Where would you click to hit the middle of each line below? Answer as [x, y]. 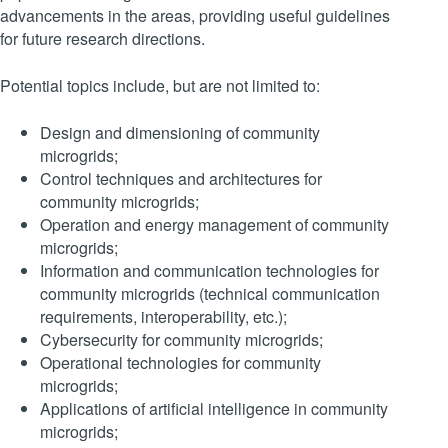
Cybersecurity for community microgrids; [181, 339]
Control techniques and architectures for [181, 178]
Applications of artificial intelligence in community [214, 408]
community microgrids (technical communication [210, 293]
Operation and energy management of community [214, 224]
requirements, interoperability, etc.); [163, 316]
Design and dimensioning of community [180, 132]
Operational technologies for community [180, 362]
